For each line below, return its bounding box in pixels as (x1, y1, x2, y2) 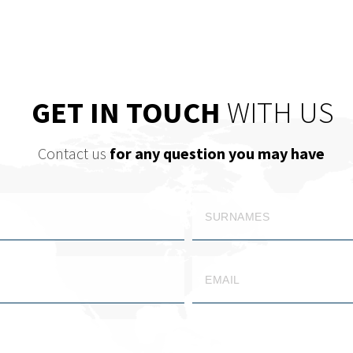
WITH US (226, 94, 334, 132)
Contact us (37, 143, 110, 164)
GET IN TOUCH (31, 94, 227, 132)
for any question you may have (109, 143, 325, 164)
